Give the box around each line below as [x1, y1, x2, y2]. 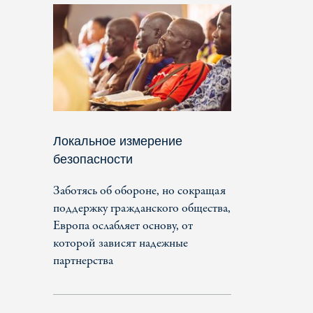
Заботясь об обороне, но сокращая [53, 182, 226, 200]
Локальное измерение [53, 133, 182, 148]
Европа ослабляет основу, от [53, 217, 193, 235]
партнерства [53, 252, 113, 270]
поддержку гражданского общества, [53, 199, 231, 217]
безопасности [53, 152, 133, 166]
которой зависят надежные [53, 234, 188, 252]
